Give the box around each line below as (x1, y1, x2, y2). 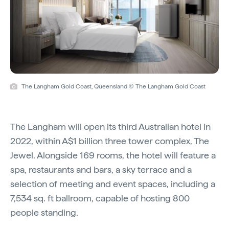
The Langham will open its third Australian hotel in (10, 121, 211, 132)
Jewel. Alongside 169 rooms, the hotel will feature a (10, 149, 216, 161)
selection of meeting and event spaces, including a (10, 178, 215, 189)
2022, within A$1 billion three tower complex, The (10, 135, 209, 146)
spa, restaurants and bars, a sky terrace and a (10, 164, 192, 175)
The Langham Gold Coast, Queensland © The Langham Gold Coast (21, 82, 205, 90)
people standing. (10, 207, 78, 218)
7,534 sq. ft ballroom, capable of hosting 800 (10, 192, 190, 203)
